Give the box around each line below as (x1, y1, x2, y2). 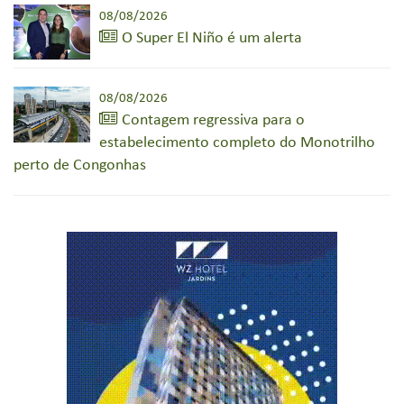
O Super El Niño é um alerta (118, 29, 302, 47)
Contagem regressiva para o (118, 111, 305, 129)
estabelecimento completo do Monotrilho (99, 133, 375, 151)
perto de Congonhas (14, 156, 146, 174)
